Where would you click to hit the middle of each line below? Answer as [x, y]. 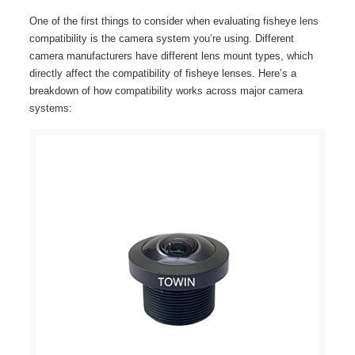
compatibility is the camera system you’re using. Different [161, 38]
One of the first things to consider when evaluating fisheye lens [174, 21]
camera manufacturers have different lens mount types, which [171, 56]
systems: [50, 108]
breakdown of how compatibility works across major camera [166, 91]
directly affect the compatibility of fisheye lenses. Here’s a [162, 73]
